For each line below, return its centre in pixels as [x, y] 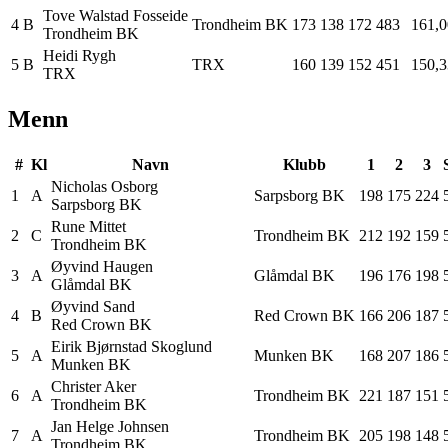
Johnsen [143, 426]
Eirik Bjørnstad [99, 346]
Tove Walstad [86, 15]
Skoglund [181, 346]
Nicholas [79, 186]
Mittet [107, 226]
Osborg [134, 186]
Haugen [128, 266]
